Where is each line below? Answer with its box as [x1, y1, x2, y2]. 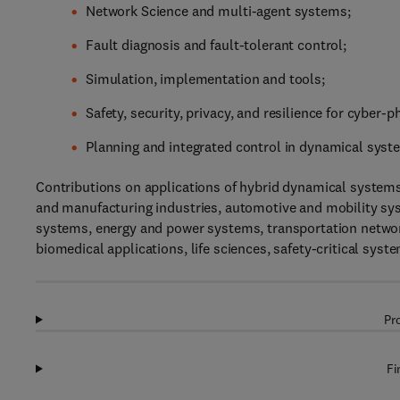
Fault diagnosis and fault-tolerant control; [86, 36, 346, 54]
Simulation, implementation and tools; [86, 70, 325, 87]
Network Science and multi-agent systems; [86, 2, 351, 20]
